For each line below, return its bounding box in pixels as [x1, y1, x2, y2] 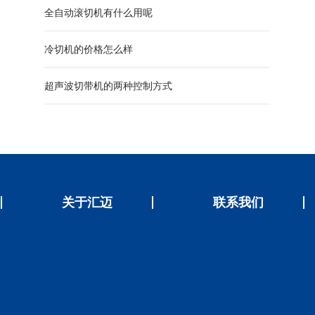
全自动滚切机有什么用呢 [44, 7, 153, 18]
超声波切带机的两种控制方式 [44, 80, 172, 91]
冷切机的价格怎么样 [44, 44, 133, 55]
